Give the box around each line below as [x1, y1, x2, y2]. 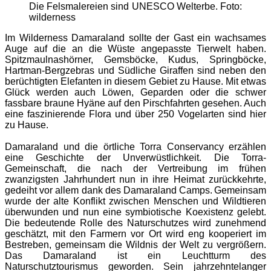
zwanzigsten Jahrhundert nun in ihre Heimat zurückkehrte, [5, 174, 266, 184]
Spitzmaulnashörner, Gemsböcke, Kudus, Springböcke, [5, 54, 266, 65]
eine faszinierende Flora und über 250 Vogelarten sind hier [5, 108, 266, 119]
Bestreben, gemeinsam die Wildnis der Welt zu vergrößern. [5, 239, 266, 250]
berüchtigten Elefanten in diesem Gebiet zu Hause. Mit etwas [5, 76, 266, 87]
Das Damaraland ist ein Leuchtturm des [5, 250, 266, 261]
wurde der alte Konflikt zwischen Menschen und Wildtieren [5, 195, 266, 206]
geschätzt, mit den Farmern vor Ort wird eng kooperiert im [5, 228, 266, 239]
